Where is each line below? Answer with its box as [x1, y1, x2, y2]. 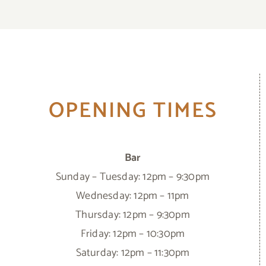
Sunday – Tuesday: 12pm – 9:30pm [55, 168, 210, 186]
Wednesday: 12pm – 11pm [76, 187, 189, 205]
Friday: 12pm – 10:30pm [80, 225, 185, 243]
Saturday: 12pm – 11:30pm [75, 244, 190, 262]
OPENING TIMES [48, 93, 217, 129]
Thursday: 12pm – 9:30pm [75, 206, 190, 224]
